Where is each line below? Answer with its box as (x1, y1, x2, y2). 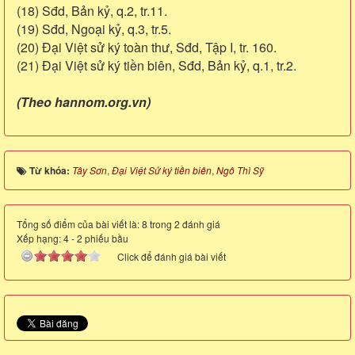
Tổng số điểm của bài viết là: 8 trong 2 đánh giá (17, 216, 220, 231)
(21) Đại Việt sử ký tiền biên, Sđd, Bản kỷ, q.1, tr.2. (17, 55, 296, 74)
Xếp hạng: (17, 231, 63, 245)
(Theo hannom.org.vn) (17, 92, 151, 111)
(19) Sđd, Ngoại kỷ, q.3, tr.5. (17, 19, 171, 38)
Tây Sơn (72, 162, 107, 177)
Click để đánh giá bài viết (117, 249, 226, 263)
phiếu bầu (82, 231, 128, 245)
